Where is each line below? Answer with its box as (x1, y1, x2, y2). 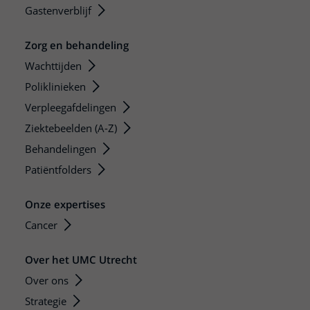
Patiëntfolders (25, 163, 91, 177)
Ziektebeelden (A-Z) (25, 121, 117, 136)
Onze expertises (25, 197, 105, 212)
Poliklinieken (25, 80, 86, 94)
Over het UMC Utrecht (25, 253, 137, 267)
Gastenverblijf (25, 3, 91, 18)
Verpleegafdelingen (25, 100, 116, 115)
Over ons (25, 273, 69, 288)
